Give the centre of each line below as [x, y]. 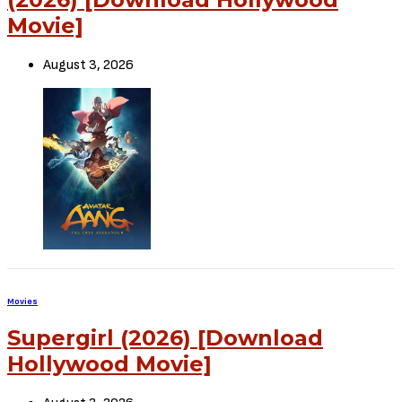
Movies [22, 302]
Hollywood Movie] [109, 364]
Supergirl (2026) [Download [165, 338]
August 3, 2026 [88, 66]
